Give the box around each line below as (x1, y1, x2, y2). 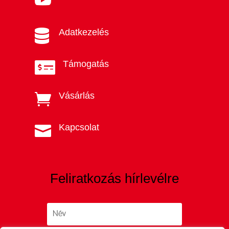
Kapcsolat (58, 122, 99, 132)
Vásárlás (58, 90, 95, 101)
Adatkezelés (58, 27, 109, 37)
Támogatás (62, 58, 109, 69)
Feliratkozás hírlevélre (50, 170, 179, 186)
